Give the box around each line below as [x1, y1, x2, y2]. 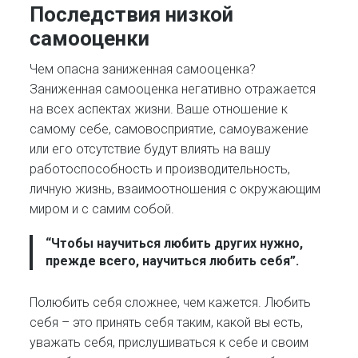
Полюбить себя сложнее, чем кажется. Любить [30, 294, 312, 310]
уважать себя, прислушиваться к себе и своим [30, 334, 309, 350]
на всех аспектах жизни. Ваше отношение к [30, 101, 288, 117]
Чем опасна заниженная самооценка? [30, 62, 257, 78]
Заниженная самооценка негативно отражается [30, 82, 316, 97]
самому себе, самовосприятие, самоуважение [30, 121, 309, 137]
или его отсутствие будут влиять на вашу [30, 141, 272, 157]
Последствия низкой [30, 2, 234, 27]
